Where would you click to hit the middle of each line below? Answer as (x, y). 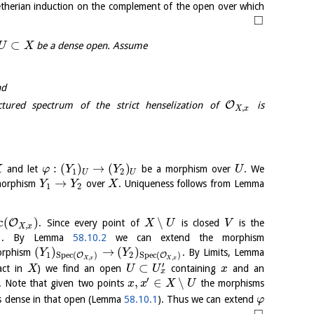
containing (193, 268)
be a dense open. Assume (91, 45)
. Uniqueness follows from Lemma (191, 184)
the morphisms (231, 283)
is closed (200, 223)
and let (22, 169)
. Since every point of (92, 223)
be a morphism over (186, 169)
